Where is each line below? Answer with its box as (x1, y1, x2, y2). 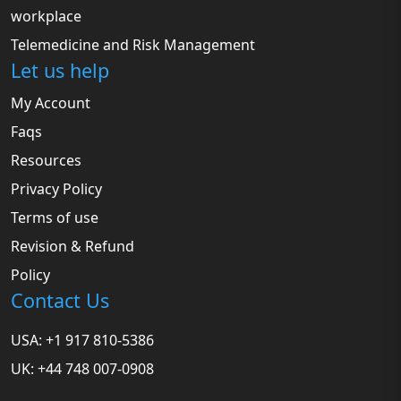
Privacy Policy (11, 179, 102, 199)
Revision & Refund (11, 236, 134, 256)
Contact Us (11, 287, 109, 313)
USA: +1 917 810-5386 (11, 330, 154, 350)
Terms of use (11, 208, 98, 227)
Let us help (11, 57, 109, 83)
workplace (11, 6, 81, 26)
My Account (11, 93, 90, 113)
